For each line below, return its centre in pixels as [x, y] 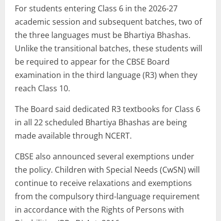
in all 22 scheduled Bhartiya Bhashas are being [101, 123]
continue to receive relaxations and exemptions [103, 183]
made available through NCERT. [73, 136]
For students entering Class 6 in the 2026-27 [96, 9]
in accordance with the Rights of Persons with [99, 210]
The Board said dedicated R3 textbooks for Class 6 [108, 109]
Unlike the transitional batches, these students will [109, 49]
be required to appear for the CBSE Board [92, 62]
